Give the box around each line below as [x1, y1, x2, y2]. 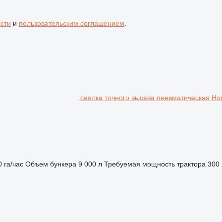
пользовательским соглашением [18, 19, 124, 27]
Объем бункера [25, 160, 76, 168]
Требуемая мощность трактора [104, 160, 206, 168]
